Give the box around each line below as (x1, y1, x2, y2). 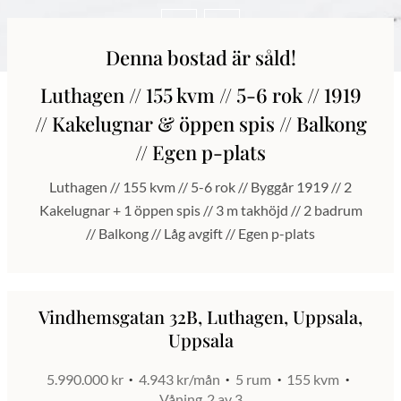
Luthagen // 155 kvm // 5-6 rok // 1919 (39, 81, 362, 108)
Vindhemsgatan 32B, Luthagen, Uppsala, (38, 304, 363, 328)
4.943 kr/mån (138, 371, 220, 388)
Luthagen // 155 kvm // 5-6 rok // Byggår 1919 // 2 (49, 178, 352, 195)
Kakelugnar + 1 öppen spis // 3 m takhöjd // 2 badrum (38, 201, 363, 218)
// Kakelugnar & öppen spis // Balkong (34, 110, 367, 137)
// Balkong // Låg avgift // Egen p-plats (86, 225, 315, 242)
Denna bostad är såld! (105, 44, 296, 71)
